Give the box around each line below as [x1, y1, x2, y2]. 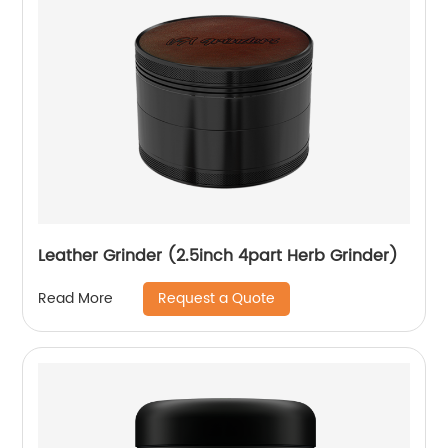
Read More [38, 287, 114, 311]
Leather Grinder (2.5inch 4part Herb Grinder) [38, 242, 399, 269]
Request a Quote [158, 286, 276, 310]
